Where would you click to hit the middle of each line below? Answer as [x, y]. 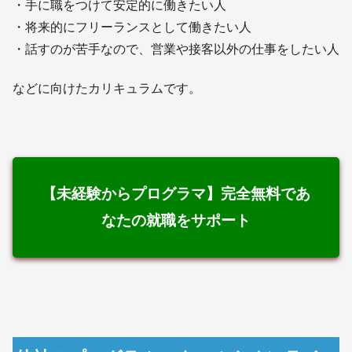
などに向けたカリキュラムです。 [107, 89]
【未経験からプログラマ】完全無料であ [176, 194]
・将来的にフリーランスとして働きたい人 [132, 27]
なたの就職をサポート [176, 221]
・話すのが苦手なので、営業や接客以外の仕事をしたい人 [176, 49]
